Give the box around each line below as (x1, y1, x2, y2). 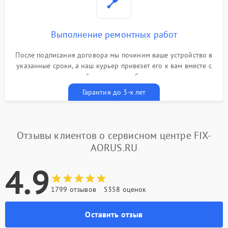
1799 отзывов (51, 185, 96, 194)
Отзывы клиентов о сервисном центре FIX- (17, 129, 211, 142)
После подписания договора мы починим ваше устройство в (15, 50, 213, 60)
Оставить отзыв (85, 209, 143, 220)
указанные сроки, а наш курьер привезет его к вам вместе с (16, 61, 212, 71)
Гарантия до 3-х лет (82, 88, 146, 97)
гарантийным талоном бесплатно (60, 72, 168, 81)
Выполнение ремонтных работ (50, 28, 178, 41)
